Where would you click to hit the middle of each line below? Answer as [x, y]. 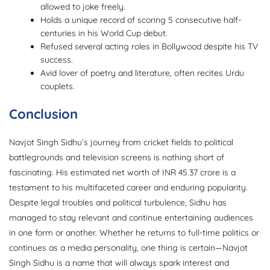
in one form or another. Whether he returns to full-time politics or [134, 233]
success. [57, 60]
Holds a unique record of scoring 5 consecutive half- [141, 20]
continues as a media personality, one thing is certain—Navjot [128, 248]
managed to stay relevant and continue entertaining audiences [131, 218]
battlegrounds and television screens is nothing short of [117, 158]
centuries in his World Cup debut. [104, 33]
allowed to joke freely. [83, 7]
